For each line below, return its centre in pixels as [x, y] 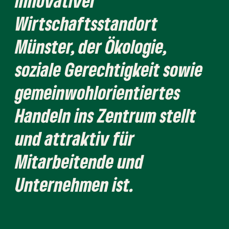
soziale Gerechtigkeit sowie [109, 69]
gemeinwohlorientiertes [98, 92]
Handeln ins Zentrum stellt [106, 115]
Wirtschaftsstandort [87, 23]
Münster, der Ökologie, [91, 46]
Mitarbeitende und [79, 161]
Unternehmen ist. [75, 184]
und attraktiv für [75, 138]
